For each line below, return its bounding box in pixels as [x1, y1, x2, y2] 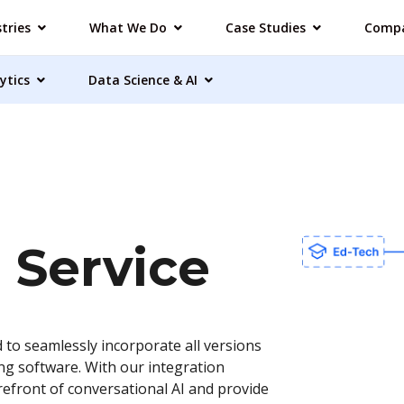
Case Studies [225, 19, 306, 37]
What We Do [89, 19, 167, 37]
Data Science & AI [88, 71, 197, 89]
